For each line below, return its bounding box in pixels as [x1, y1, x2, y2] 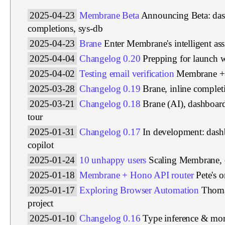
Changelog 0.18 [79, 98, 141, 109]
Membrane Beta [79, 10, 139, 21]
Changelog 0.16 [79, 212, 141, 223]
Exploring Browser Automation [79, 184, 199, 195]
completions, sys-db [28, 23, 103, 34]
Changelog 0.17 [79, 126, 141, 137]
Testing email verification [79, 68, 174, 79]
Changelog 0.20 [79, 53, 141, 64]
